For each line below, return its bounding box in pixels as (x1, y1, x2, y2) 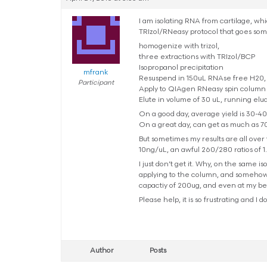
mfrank (83, 69, 108, 77)
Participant (77, 80, 114, 87)
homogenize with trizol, (139, 43, 219, 51)
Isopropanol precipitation (139, 64, 223, 72)
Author (90, 247, 114, 255)
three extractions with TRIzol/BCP (139, 54, 255, 61)
